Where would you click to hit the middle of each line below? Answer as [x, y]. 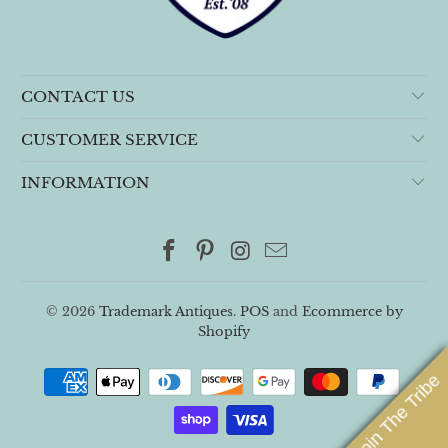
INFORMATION [86, 182]
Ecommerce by [352, 311]
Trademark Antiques [165, 311]
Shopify [224, 331]
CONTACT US [78, 96]
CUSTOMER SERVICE [110, 139]
